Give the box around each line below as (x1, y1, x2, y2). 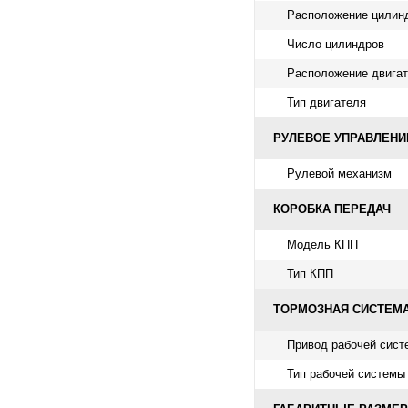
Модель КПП (287, 237, 358, 251)
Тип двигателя (287, 95, 366, 109)
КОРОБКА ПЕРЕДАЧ (273, 201, 391, 216)
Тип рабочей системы (287, 366, 405, 381)
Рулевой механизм (287, 166, 392, 180)
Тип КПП (287, 266, 333, 280)
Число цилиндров (287, 36, 384, 51)
